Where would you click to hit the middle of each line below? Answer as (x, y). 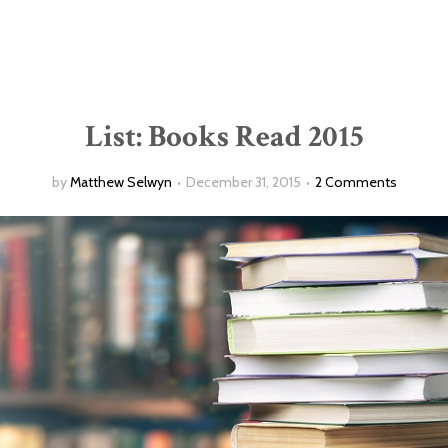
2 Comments (355, 182)
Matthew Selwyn (120, 182)
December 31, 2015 (243, 182)
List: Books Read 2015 (224, 137)
